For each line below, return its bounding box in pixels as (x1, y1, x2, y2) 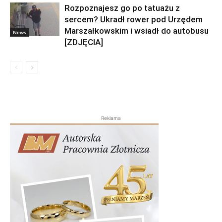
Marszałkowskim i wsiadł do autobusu (64, 26, 209, 36)
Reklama (101, 115, 121, 121)
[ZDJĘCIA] (64, 37, 103, 48)
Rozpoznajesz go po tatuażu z (64, 3, 180, 13)
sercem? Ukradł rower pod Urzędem (64, 14, 203, 25)
